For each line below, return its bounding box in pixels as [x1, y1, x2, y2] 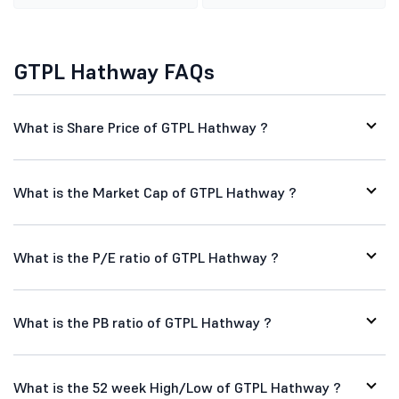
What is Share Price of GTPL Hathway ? [13, 118, 268, 136]
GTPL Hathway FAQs [13, 58, 215, 85]
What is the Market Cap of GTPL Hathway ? [13, 183, 297, 201]
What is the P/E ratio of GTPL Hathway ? [13, 248, 279, 266]
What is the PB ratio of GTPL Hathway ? [13, 313, 272, 331]
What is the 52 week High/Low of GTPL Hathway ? [13, 379, 341, 396]
